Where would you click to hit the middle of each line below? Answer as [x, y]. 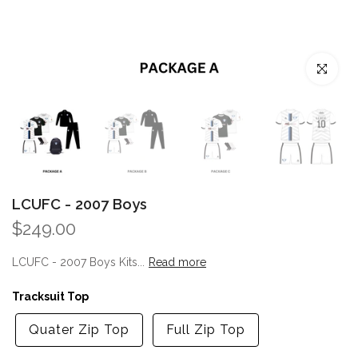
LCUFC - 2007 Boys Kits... [78, 262]
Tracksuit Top [50, 296]
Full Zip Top [206, 329]
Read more [177, 262]
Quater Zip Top [79, 329]
